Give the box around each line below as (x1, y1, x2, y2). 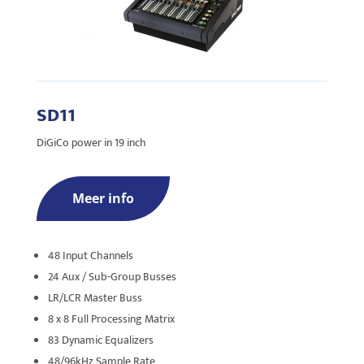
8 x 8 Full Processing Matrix (47, 310, 175, 329)
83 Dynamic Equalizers (47, 331, 154, 350)
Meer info (71, 189, 134, 208)
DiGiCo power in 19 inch (36, 133, 146, 153)
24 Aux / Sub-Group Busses (47, 267, 176, 287)
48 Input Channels (47, 246, 133, 266)
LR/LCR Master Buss (47, 288, 142, 308)
